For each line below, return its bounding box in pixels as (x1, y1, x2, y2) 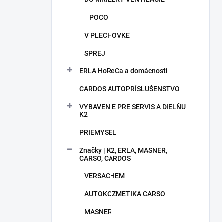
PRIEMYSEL (79, 128, 116, 136)
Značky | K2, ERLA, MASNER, (79, 146, 167, 154)
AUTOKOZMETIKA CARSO (84, 190, 165, 198)
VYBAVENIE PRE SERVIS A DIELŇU (79, 103, 186, 111)
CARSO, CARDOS (79, 154, 131, 162)
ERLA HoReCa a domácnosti (79, 67, 167, 75)
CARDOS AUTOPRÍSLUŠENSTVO (79, 85, 180, 93)
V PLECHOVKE (84, 31, 130, 39)
